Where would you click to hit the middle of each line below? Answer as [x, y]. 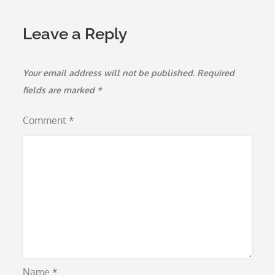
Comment [46, 120]
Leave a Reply [75, 34]
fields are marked [60, 90]
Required [216, 73]
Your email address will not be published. [109, 73]
